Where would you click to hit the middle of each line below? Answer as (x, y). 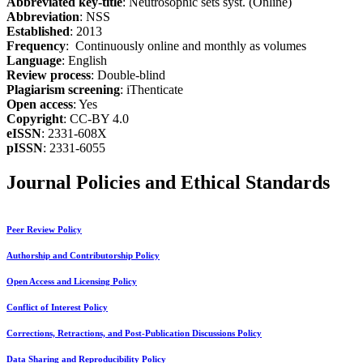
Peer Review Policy (44, 230)
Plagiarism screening (63, 90)
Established (38, 32)
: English (84, 61)
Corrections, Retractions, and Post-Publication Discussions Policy (134, 334)
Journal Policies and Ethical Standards (168, 182)
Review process (49, 75)
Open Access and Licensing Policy (72, 282)
